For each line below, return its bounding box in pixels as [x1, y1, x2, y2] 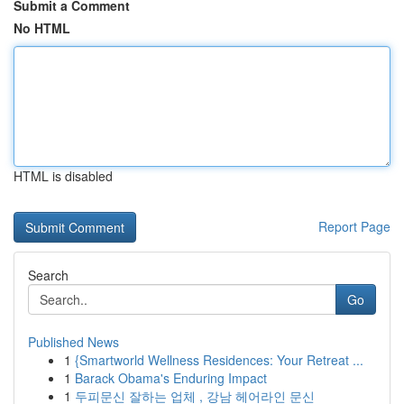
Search [28, 266, 69, 284]
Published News [28, 333, 119, 351]
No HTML [14, 19, 70, 37]
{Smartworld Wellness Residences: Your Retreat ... [75, 351, 363, 369]
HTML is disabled [14, 167, 113, 185]
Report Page [318, 217, 390, 235]
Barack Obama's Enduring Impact [75, 369, 267, 387]
